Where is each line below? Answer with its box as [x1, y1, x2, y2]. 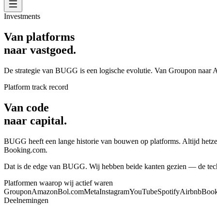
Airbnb [180, 187, 201, 196]
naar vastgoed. [4, 43, 76, 56]
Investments [4, 12, 40, 20]
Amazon [31, 187, 58, 196]
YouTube [129, 187, 157, 196]
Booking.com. [4, 145, 47, 154]
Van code [4, 101, 49, 114]
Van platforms [4, 30, 75, 43]
